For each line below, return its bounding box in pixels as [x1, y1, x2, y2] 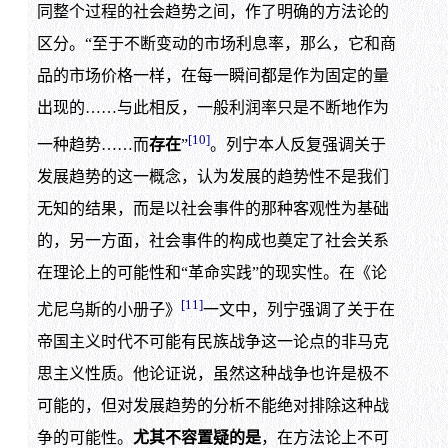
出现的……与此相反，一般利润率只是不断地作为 [36, 98, 389, 116]
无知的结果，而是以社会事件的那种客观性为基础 [36, 199, 389, 217]
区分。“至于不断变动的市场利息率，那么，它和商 [36, 34, 396, 52]
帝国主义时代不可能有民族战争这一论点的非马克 [36, 333, 389, 351]
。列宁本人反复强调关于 [209, 135, 386, 153]
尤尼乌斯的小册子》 [36, 301, 181, 319]
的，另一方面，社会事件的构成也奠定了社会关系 [36, 231, 389, 249]
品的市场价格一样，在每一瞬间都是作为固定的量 [36, 66, 389, 84]
